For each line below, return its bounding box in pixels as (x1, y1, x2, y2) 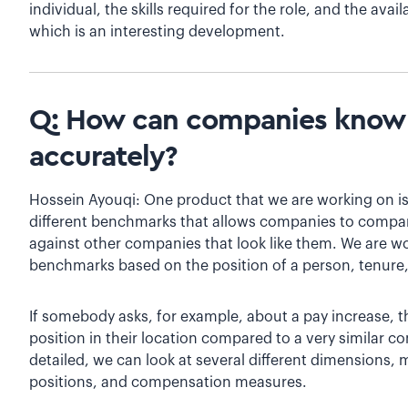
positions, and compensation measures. (29, 375, 307, 391)
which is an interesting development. (29, 25, 285, 40)
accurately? (29, 142, 184, 172)
